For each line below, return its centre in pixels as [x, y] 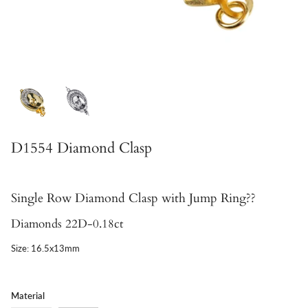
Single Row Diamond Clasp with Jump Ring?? [133, 198]
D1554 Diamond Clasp [81, 148]
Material [28, 295]
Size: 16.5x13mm [45, 248]
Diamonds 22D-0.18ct [67, 223]
